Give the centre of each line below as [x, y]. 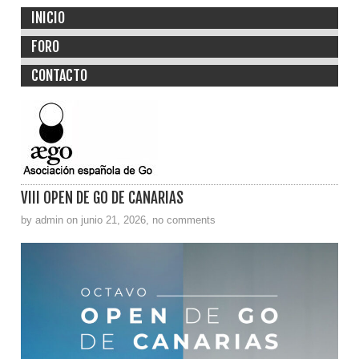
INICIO [48, 18]
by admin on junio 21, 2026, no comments [118, 220]
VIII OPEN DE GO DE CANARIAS [102, 198]
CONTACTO [59, 75]
